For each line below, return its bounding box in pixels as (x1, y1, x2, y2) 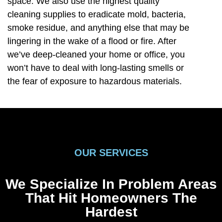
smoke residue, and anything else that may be (7, 23, 189, 33)
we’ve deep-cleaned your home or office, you (7, 50, 185, 60)
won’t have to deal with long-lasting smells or (7, 63, 184, 73)
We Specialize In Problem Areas (5, 176, 217, 192)
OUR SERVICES (74, 147, 148, 158)
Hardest (85, 204, 137, 220)
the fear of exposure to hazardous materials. (7, 76, 182, 87)
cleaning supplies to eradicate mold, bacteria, (7, 9, 186, 20)
